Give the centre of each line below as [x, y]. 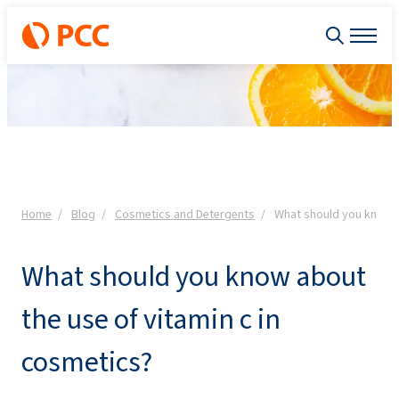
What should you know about [194, 277]
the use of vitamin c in [151, 319]
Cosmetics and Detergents [185, 214]
